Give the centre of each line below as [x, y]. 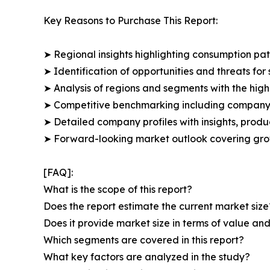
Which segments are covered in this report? [144, 240]
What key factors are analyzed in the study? [147, 257]
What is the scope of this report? [118, 190]
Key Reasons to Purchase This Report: [130, 21]
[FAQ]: [58, 173]
